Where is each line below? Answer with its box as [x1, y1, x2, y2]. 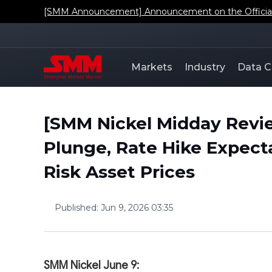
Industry [185, 61, 225, 73]
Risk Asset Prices [44, 161, 195, 182]
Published [55, 202, 97, 213]
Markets [131, 61, 172, 73]
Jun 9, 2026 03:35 [101, 202, 173, 213]
